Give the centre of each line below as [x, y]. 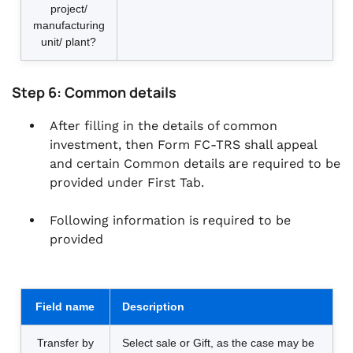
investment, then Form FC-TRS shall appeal [183, 145]
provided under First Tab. [127, 182]
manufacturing [69, 25]
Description [153, 307]
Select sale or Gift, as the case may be [218, 343]
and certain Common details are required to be [195, 163]
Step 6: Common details [94, 92]
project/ [69, 9]
